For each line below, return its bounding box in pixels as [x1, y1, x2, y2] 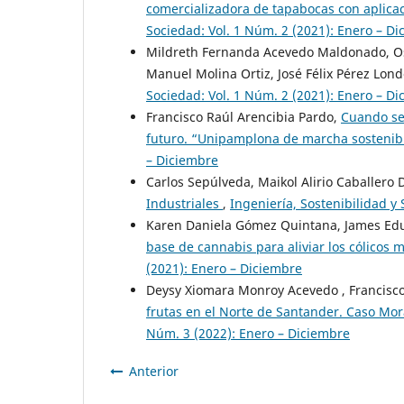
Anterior [129, 363, 179, 381]
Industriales [146, 195, 223, 213]
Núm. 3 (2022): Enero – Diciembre [146, 325, 350, 343]
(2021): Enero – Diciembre [146, 260, 302, 278]
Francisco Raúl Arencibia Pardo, [146, 108, 341, 126]
